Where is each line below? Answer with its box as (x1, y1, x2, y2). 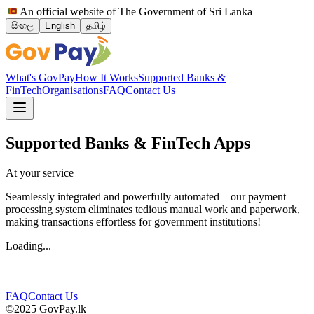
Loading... (6, 239, 51, 252)
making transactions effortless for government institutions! (6, 215, 261, 228)
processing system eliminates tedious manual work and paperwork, (6, 203, 300, 215)
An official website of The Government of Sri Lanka (20, 6, 252, 18)
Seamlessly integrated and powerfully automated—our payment (6, 190, 286, 203)
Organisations (42, 84, 103, 96)
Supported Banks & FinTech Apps (6, 133, 250, 152)
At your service (6, 166, 74, 179)
